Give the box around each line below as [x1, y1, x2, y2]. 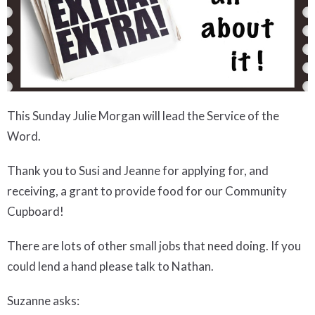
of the [245, 108, 279, 124]
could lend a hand [7, 259, 99, 274]
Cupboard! [7, 204, 64, 219]
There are [7, 238, 61, 254]
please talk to [99, 259, 172, 274]
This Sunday [7, 108, 73, 124]
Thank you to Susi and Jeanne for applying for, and [7, 163, 269, 179]
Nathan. [172, 259, 214, 274]
